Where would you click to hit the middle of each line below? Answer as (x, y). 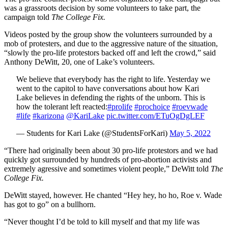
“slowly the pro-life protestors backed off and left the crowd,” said (110, 52)
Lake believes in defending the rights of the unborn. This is (111, 97)
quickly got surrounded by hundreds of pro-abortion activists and (108, 159)
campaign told (28, 17)
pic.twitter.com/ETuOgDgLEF (155, 116)
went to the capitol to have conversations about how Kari (108, 88)
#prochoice (152, 106)
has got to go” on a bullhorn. (50, 204)
